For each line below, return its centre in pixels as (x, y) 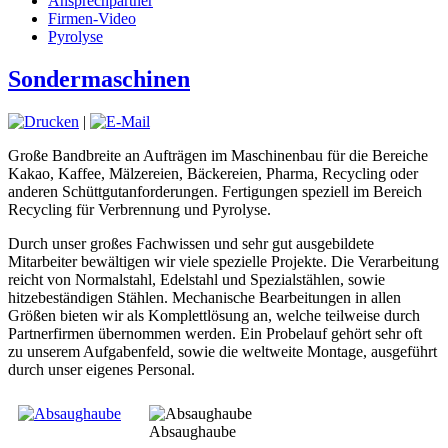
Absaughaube (192, 431)
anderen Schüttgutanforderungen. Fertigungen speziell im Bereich (215, 191)
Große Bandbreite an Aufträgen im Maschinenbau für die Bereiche (220, 155)
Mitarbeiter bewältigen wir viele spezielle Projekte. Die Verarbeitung (223, 261)
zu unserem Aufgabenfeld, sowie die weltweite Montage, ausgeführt (222, 351)
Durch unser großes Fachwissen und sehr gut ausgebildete (191, 243)
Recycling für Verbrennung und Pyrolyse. (139, 209)
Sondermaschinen (99, 78)
